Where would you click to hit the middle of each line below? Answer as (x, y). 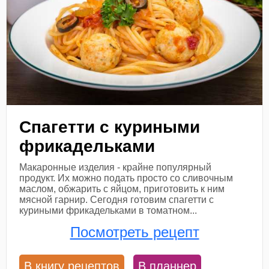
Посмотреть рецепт (134, 232)
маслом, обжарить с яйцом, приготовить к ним (122, 189)
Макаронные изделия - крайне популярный (116, 168)
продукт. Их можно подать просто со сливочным (126, 178)
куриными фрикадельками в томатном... (108, 211)
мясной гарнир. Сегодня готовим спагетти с (117, 200)
